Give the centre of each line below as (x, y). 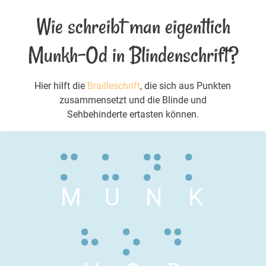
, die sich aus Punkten (186, 85)
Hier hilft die (61, 85)
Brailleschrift (114, 85)
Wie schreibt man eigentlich (133, 26)
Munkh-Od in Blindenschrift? (133, 55)
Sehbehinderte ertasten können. (133, 114)
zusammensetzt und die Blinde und (133, 100)
